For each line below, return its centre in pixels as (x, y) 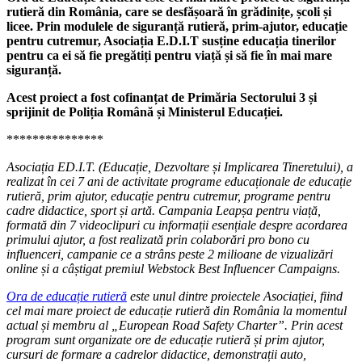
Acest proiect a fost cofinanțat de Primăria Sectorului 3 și (162, 97)
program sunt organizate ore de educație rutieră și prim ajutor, (166, 339)
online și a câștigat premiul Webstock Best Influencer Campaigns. (173, 268)
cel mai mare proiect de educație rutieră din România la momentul (177, 310)
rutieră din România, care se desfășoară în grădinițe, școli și (169, 11)
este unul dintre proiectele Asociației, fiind (235, 296)
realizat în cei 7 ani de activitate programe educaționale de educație (179, 181)
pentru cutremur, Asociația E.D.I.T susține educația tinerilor (171, 40)
